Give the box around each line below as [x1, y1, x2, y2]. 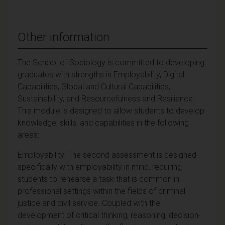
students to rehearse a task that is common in [18, 174, 179, 184]
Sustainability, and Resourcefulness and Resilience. [18, 93, 195, 103]
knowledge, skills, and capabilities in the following [18, 118, 189, 128]
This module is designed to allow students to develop [18, 105, 204, 116]
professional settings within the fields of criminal [18, 186, 185, 196]
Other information [18, 30, 109, 44]
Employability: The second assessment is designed [18, 150, 196, 160]
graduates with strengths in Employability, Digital [18, 69, 184, 79]
